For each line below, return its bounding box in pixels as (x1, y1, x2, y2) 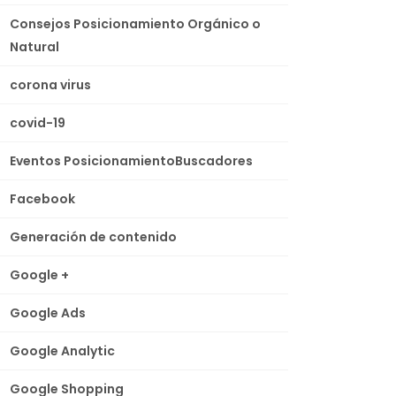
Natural (10, 37, 60, 56)
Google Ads (10, 303, 87, 322)
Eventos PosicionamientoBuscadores (10, 151, 254, 170)
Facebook (10, 189, 76, 208)
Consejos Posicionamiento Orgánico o (10, 14, 262, 33)
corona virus (10, 75, 92, 94)
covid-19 (10, 113, 66, 132)
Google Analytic (10, 341, 116, 360)
